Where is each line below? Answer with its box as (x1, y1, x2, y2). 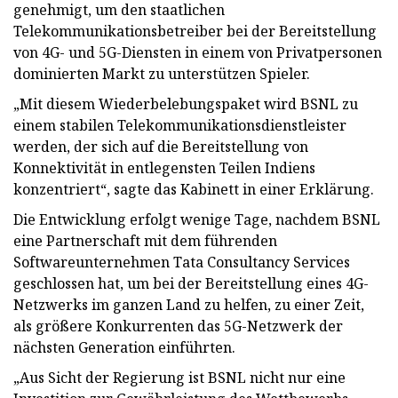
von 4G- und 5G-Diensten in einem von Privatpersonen (13, 42, 382, 62)
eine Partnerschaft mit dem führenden (13, 230, 277, 251)
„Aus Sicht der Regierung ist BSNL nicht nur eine (13, 367, 346, 387)
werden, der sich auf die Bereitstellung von (13, 136, 308, 156)
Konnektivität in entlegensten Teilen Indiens (13, 157, 315, 178)
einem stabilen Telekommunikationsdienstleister (13, 115, 346, 135)
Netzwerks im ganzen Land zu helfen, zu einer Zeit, (13, 294, 364, 314)
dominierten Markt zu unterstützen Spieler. (13, 63, 310, 84)
